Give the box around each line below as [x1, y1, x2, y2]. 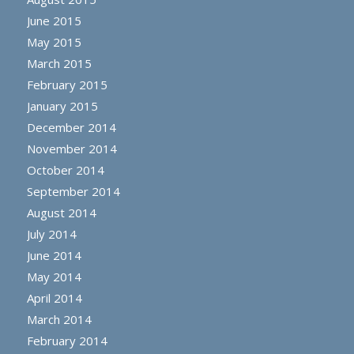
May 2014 [26, 268, 81, 284]
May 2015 [26, 33, 81, 50]
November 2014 [26, 140, 117, 156]
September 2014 [26, 183, 120, 199]
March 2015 [26, 55, 92, 71]
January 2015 [26, 97, 98, 114]
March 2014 [26, 311, 92, 327]
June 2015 [26, 12, 81, 28]
